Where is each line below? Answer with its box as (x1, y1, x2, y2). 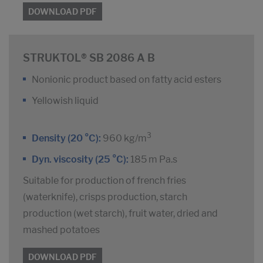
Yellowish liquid (32, 95, 99, 107)
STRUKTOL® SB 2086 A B (23, 52, 155, 65)
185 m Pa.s (129, 154, 177, 166)
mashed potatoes (23, 224, 100, 236)
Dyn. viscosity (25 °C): (32, 154, 129, 166)
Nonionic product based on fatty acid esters (32, 74, 221, 86)
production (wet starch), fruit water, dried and (23, 208, 218, 220)
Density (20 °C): (32, 133, 101, 144)
